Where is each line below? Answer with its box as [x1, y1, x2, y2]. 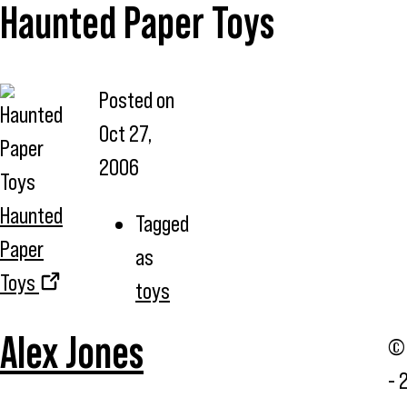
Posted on [99, 86, 174, 113]
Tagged [135, 210, 189, 236]
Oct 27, [99, 120, 152, 146]
